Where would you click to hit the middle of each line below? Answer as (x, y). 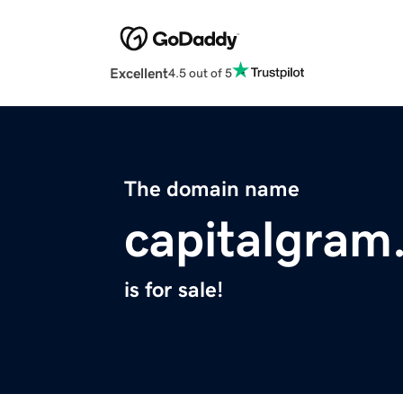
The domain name (212, 189)
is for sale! (174, 290)
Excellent (139, 73)
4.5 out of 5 (200, 72)
